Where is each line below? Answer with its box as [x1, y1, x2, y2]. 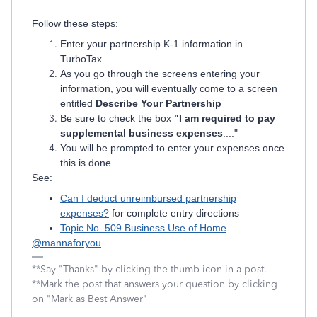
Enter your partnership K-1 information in [60, 38, 243, 50]
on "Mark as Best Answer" [32, 293, 147, 305]
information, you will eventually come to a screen [60, 83, 277, 94]
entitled [60, 98, 93, 109]
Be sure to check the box [60, 113, 174, 124]
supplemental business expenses [60, 127, 223, 139]
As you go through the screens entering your [60, 68, 260, 79]
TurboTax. [60, 53, 108, 64]
